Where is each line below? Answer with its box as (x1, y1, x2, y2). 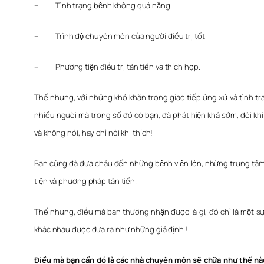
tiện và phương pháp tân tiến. (34, 176, 137, 187)
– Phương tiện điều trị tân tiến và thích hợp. (34, 61, 200, 72)
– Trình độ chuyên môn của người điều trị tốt (34, 31, 205, 42)
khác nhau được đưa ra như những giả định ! (34, 224, 188, 235)
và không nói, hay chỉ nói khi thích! (34, 127, 153, 138)
